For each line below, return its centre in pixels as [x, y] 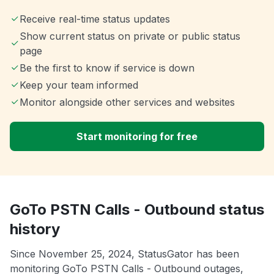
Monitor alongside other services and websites [127, 102]
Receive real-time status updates [95, 19]
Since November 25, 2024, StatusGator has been [124, 254]
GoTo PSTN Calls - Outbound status [137, 210]
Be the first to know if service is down [107, 68]
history [35, 229]
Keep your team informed [79, 85]
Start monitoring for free [137, 137]
